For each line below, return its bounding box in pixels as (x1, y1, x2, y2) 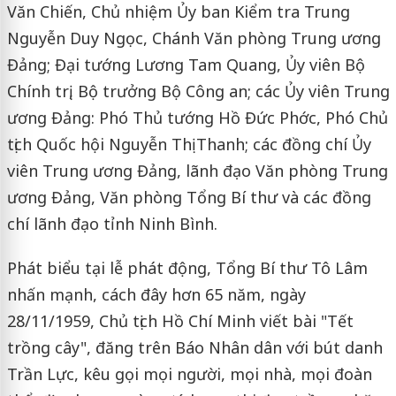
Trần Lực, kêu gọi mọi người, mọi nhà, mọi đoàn (6, 362, 372, 385)
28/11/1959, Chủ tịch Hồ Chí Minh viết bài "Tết (6, 309, 354, 331)
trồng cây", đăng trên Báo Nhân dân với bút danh (6, 336, 383, 358)
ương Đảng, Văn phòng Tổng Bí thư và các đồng (6, 186, 371, 208)
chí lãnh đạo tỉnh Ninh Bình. (6, 212, 217, 234)
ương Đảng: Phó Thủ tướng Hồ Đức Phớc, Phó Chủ (6, 106, 388, 128)
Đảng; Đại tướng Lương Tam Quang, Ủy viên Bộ (6, 53, 365, 75)
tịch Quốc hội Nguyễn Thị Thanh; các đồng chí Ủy (6, 133, 371, 155)
